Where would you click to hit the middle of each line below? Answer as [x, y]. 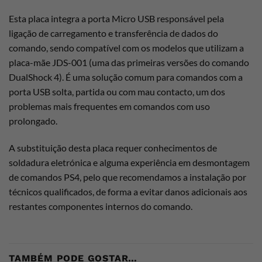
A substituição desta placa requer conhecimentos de [113, 147]
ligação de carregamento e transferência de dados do [113, 33]
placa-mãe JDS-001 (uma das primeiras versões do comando [129, 63]
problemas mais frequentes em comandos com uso [109, 106]
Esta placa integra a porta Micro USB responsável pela [116, 19]
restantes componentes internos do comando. [101, 206]
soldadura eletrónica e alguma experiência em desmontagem [129, 162]
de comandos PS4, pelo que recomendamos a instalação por [127, 177]
